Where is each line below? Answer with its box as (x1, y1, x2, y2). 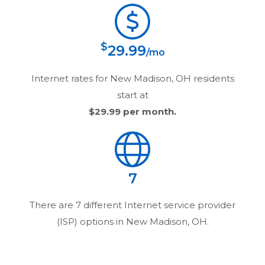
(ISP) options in (56, 215, 126, 227)
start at (117, 89, 148, 101)
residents (190, 72, 234, 84)
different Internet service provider (81, 199, 235, 211)
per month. (121, 105, 176, 117)
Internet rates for (31, 72, 110, 84)
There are (30, 199, 76, 211)
